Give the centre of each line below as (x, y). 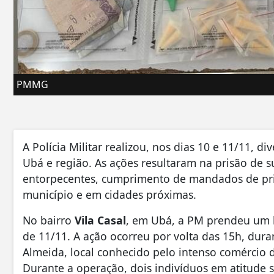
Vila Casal (100, 220)
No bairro (49, 220)
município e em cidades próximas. (109, 194)
